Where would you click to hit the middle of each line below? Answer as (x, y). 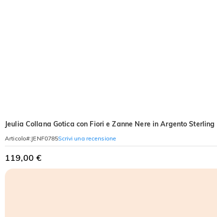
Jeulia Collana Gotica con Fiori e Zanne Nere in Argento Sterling (110, 124)
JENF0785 (45, 138)
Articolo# (17, 138)
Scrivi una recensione (87, 138)
